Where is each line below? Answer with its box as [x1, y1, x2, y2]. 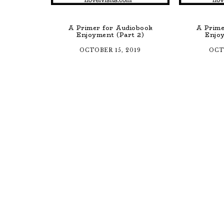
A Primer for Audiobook [67, 23, 153, 33]
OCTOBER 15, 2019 [79, 47, 141, 54]
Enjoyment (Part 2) [76, 30, 144, 40]
